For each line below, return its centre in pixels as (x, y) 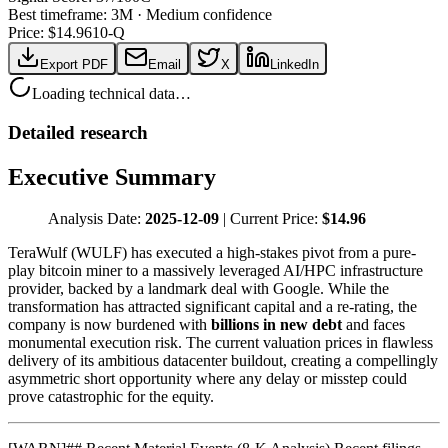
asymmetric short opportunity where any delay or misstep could (207, 379)
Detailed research (78, 132)
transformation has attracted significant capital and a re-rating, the (212, 307)
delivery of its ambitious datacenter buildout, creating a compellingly (223, 361)
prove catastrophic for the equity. (111, 397)
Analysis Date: (96, 219)
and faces (373, 325)
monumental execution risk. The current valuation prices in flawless (220, 343)
